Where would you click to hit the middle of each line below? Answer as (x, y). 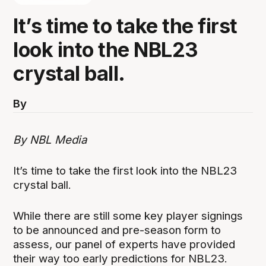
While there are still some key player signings (128, 216)
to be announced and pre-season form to (117, 230)
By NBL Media (50, 140)
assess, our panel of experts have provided (124, 245)
